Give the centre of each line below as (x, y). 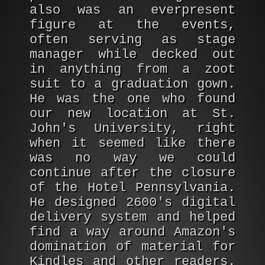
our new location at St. (132, 114)
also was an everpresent (132, 10)
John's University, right (132, 129)
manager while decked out (132, 55)
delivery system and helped (132, 217)
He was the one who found (132, 99)
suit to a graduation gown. (132, 84)
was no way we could (132, 158)
